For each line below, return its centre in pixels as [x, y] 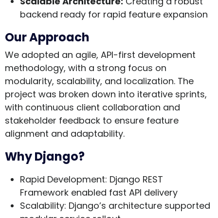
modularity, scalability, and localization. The [99, 81]
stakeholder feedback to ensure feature [92, 120]
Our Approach [47, 37]
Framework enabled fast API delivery [99, 192]
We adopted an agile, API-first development [100, 54]
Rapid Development [62, 179]
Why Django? [45, 156]
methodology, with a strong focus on [86, 68]
